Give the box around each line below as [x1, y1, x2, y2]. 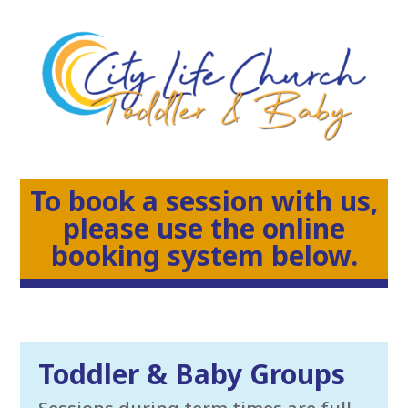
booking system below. [50, 237, 358, 275]
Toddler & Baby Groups [38, 355, 346, 393]
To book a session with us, [29, 182, 379, 220]
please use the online [63, 209, 345, 248]
